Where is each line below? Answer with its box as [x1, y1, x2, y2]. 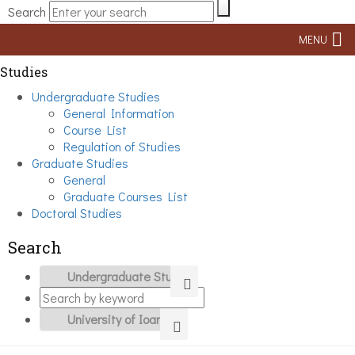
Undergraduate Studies [32, 88, 160, 105]
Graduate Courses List [63, 188, 188, 204]
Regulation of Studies [63, 138, 181, 155]
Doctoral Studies [32, 204, 122, 221]
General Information [63, 105, 174, 121]
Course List [63, 121, 127, 138]
